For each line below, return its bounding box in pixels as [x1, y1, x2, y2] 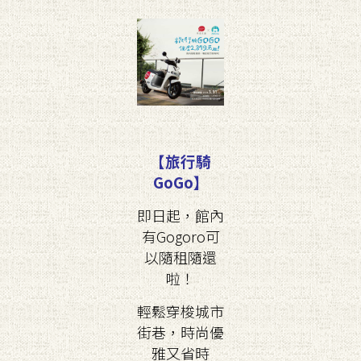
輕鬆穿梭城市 [137, 301, 224, 322]
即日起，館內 [137, 205, 224, 226]
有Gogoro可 [141, 226, 220, 247]
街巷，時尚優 [137, 322, 224, 342]
